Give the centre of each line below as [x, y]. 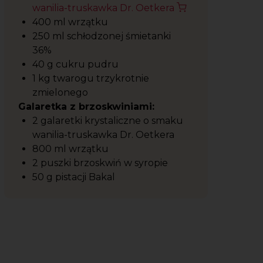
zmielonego [61, 92]
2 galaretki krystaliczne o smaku [108, 121]
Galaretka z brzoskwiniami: [86, 107]
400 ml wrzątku [71, 22]
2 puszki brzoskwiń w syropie [101, 163]
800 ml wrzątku [72, 149]
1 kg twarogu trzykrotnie [91, 78]
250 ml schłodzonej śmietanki [102, 36]
